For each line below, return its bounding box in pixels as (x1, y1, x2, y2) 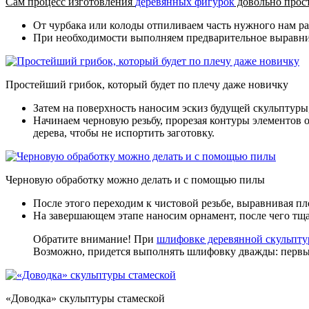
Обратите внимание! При (33, 233, 157, 246)
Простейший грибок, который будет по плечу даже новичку (6, 79, 288, 91)
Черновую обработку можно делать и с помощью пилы (6, 174, 265, 186)
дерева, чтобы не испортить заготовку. (33, 127, 215, 139)
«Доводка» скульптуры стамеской (6, 292, 165, 305)
